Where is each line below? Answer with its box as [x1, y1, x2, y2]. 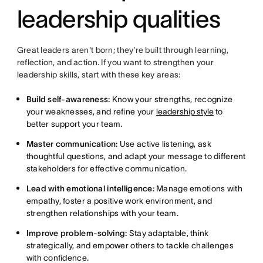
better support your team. [26, 119, 123, 129]
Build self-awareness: [26, 94, 110, 104]
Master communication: [26, 139, 118, 149]
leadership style [156, 106, 214, 116]
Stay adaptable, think [127, 228, 209, 238]
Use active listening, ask [117, 139, 211, 149]
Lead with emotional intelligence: [26, 183, 154, 193]
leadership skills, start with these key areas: [16, 69, 181, 79]
